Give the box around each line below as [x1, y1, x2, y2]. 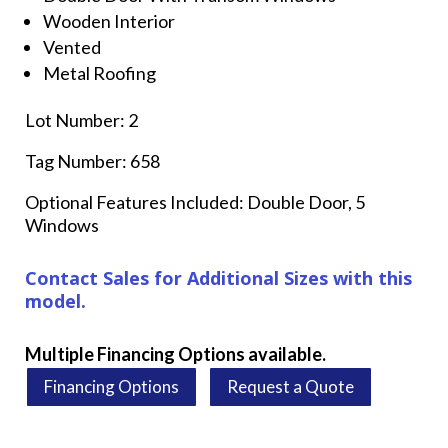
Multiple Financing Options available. [25, 342, 326, 365]
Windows [25, 213, 99, 236]
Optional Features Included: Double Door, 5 [25, 190, 365, 213]
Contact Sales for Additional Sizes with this [25, 265, 412, 290]
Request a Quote [227, 375, 354, 397]
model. [25, 288, 86, 313]
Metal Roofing [43, 61, 156, 84]
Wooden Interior [43, 9, 175, 32]
